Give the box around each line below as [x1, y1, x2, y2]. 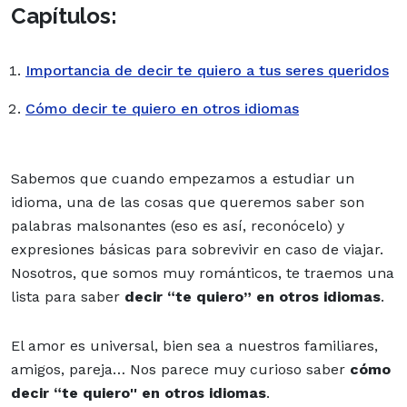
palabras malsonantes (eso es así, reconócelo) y [11, 216, 344, 234]
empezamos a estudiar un [169, 169, 354, 187]
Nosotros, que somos [11, 263, 163, 282]
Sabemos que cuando [11, 169, 169, 187]
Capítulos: [11, 2, 117, 29]
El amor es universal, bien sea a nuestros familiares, [11, 336, 378, 354]
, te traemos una [278, 263, 394, 282]
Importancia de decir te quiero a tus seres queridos [25, 61, 389, 79]
